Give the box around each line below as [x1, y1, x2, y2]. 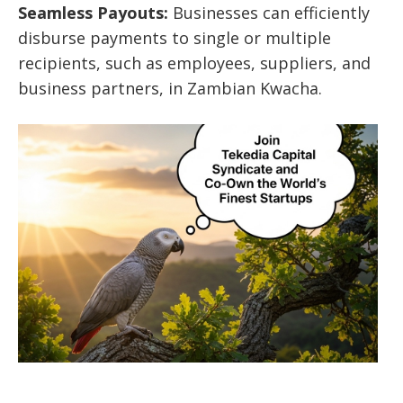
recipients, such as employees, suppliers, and [18, 52, 371, 75]
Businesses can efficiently [168, 2, 370, 24]
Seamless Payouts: [18, 2, 168, 24]
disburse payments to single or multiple [18, 27, 331, 49]
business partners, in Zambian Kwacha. [18, 77, 322, 100]
